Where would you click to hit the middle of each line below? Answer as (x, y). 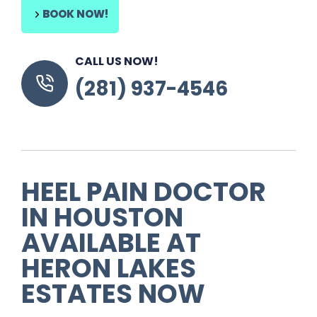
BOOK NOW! (75, 14)
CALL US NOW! (117, 61)
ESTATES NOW (113, 294)
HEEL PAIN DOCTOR (144, 192)
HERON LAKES (109, 268)
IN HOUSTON (102, 217)
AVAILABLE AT (111, 243)
